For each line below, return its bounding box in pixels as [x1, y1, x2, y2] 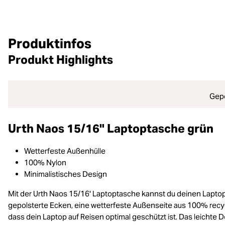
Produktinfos [8, 35, 91, 52]
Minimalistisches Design [24, 169, 107, 179]
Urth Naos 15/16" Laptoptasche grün [8, 121, 213, 136]
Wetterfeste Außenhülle [24, 146, 105, 156]
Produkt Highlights [8, 52, 113, 67]
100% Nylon [24, 158, 66, 167]
